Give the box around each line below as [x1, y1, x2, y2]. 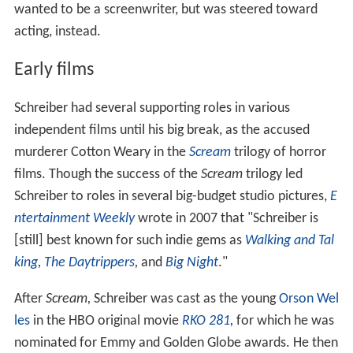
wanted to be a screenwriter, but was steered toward [13, 2, 318, 18]
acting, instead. [13, 24, 101, 40]
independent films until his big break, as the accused [13, 122, 310, 138]
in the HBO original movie [29, 313, 182, 329]
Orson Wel [278, 291, 339, 307]
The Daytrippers [43, 255, 135, 270]
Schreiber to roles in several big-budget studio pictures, [13, 188, 330, 204]
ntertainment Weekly [13, 210, 135, 226]
